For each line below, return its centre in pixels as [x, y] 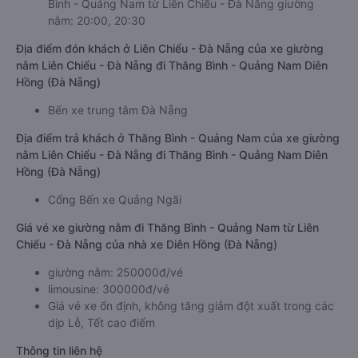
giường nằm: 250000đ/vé [115, 272]
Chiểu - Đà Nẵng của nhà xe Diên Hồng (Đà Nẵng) [147, 244]
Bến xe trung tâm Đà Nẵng [118, 110]
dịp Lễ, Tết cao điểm [101, 322]
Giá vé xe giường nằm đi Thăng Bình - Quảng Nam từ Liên [167, 227]
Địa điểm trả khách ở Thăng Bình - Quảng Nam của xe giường [178, 138]
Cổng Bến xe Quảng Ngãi [115, 199]
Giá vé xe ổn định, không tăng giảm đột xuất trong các [191, 306]
